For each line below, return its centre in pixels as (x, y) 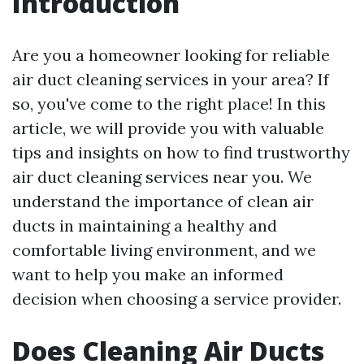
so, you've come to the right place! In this (169, 104)
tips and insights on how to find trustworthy (181, 152)
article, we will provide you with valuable (168, 128)
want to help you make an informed (148, 274)
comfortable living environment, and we (164, 250)
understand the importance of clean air (163, 201)
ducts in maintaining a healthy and (145, 225)
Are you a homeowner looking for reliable (171, 55)
